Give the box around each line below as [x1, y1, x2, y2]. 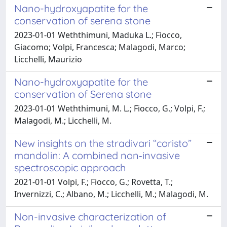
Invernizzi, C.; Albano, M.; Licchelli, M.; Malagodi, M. [14, 188, 208, 200]
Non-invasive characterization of [14, 210, 166, 223]
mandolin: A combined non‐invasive [14, 148, 180, 162]
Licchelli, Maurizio [14, 53, 82, 65]
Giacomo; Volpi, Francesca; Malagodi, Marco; [14, 41, 185, 53]
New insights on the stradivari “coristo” [14, 136, 192, 149]
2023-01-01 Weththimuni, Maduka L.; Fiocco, [14, 29, 182, 41]
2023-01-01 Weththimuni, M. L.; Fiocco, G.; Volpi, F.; [14, 102, 205, 114]
